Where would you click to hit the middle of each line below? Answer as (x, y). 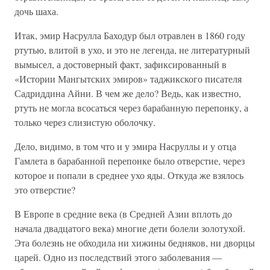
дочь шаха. (36, 11)
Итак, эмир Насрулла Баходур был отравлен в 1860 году (130, 35)
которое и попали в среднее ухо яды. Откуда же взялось (129, 175)
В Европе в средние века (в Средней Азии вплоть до (123, 214)
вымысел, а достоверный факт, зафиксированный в (121, 64)
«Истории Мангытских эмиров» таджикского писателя (128, 79)
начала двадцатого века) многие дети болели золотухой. (130, 228)
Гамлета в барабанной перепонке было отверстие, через (130, 161)
